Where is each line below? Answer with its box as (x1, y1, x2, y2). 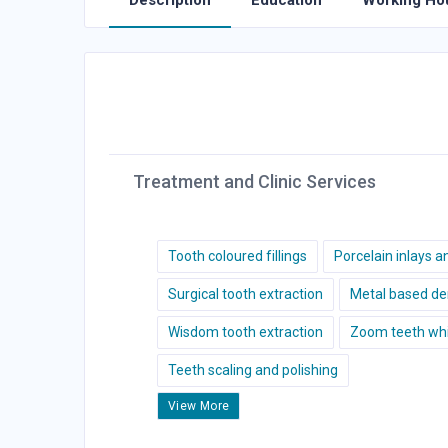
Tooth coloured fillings (168, 248, 307, 264)
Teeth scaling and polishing (168, 362, 338, 378)
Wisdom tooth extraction (168, 324, 323, 340)
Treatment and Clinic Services (133, 171, 376, 192)
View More (168, 399, 230, 413)
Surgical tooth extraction (168, 286, 323, 302)
